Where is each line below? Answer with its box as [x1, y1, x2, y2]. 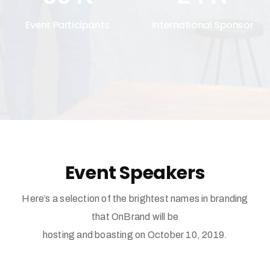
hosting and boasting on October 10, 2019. [42, 230, 228, 240]
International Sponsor [151, 18, 254, 32]
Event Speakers [64, 160, 206, 186]
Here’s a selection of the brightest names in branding [22, 193, 248, 204]
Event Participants [25, 18, 110, 32]
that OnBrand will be [91, 212, 179, 222]
